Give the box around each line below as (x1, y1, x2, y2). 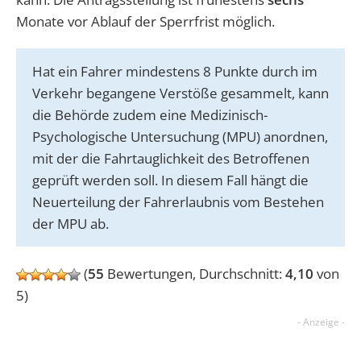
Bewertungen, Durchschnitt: (104, 263, 285, 283)
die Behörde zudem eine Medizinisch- (32, 105, 268, 124)
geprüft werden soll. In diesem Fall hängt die (32, 170, 309, 189)
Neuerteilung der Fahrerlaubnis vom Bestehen (32, 192, 324, 211)
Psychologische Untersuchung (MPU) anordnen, (32, 127, 328, 146)
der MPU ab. (32, 214, 112, 233)
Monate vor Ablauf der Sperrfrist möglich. (16, 11, 275, 31)
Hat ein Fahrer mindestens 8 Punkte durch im (32, 61, 317, 81)
